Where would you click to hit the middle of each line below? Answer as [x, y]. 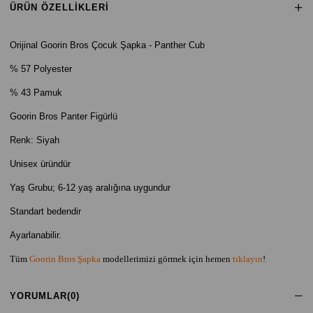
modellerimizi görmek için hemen [167, 259]
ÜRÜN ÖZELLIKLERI [59, 7]
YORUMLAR [38, 296]
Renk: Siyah [35, 140]
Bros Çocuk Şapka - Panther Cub [137, 45]
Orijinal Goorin [40, 45]
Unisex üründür [40, 164]
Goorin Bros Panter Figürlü [64, 116]
